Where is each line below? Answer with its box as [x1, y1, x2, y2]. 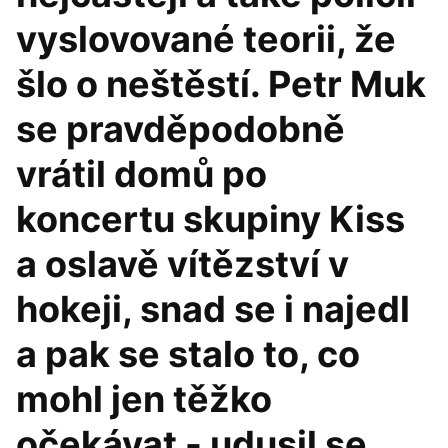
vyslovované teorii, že [16, 17, 396, 61]
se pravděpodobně [16, 107, 345, 151]
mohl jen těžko [16, 377, 272, 421]
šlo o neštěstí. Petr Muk [16, 62, 426, 106]
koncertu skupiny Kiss [16, 197, 405, 241]
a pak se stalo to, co [16, 332, 360, 376]
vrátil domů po [16, 152, 267, 196]
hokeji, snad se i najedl [16, 287, 410, 331]
